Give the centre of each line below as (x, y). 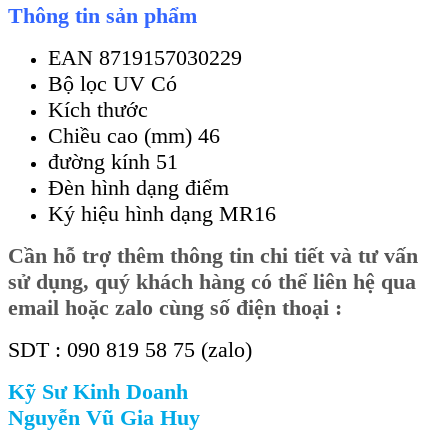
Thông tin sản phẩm (102, 15)
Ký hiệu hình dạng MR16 (162, 213)
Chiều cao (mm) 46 (134, 135)
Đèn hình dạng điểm (138, 187)
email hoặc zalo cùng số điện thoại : (175, 307)
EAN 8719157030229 (145, 57)
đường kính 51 (113, 161)
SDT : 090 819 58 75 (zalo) (130, 349)
